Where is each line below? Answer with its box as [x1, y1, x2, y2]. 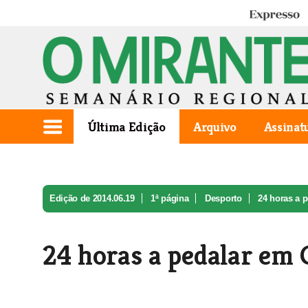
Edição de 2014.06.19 [49, 193, 135, 203]
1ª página [151, 193, 189, 203]
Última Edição [87, 118, 166, 135]
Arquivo [192, 118, 236, 135]
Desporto [205, 193, 242, 203]
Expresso [248, 9, 288, 22]
